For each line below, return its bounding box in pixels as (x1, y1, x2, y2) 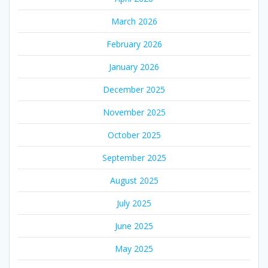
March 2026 (111, 15, 157, 27)
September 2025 (102, 151, 166, 163)
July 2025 (117, 197, 151, 209)
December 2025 (103, 83, 165, 95)
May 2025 (115, 242, 153, 254)
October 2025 (107, 129, 161, 141)
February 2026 (106, 38, 162, 50)
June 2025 (115, 220, 153, 232)
